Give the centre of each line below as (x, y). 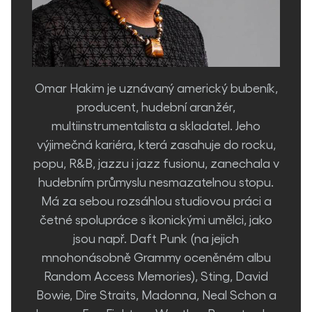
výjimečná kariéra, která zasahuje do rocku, (156, 144)
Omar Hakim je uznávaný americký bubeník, (156, 87)
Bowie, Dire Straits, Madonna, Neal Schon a (156, 294)
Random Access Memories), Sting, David (156, 275)
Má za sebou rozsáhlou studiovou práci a (156, 200)
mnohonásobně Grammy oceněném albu (156, 257)
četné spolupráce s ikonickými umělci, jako (156, 219)
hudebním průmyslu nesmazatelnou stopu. (156, 181)
